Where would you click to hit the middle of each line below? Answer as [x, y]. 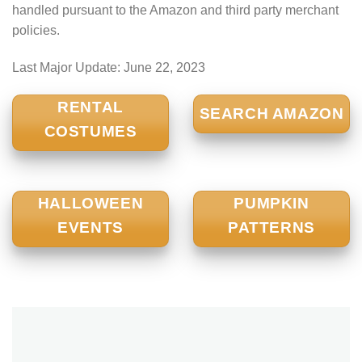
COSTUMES [90, 131]
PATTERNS [271, 228]
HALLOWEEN [90, 204]
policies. [36, 31]
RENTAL [90, 107]
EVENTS [90, 228]
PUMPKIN [271, 204]
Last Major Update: [68, 68]
